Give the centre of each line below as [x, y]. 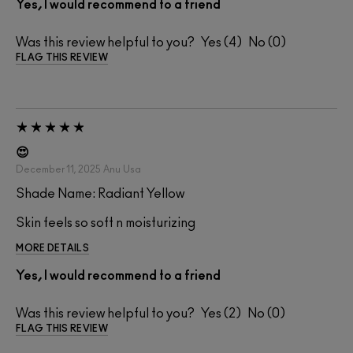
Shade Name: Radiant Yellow [100, 194]
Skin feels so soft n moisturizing [106, 223]
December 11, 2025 [58, 170]
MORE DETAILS [52, 249]
